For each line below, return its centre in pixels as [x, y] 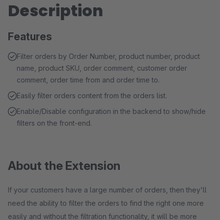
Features [30, 37]
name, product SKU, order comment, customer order [102, 68]
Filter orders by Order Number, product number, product [108, 56]
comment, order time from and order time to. [88, 80]
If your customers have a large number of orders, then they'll [107, 190]
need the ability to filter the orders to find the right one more [106, 203]
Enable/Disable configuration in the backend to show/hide [111, 111]
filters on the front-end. [54, 123]
